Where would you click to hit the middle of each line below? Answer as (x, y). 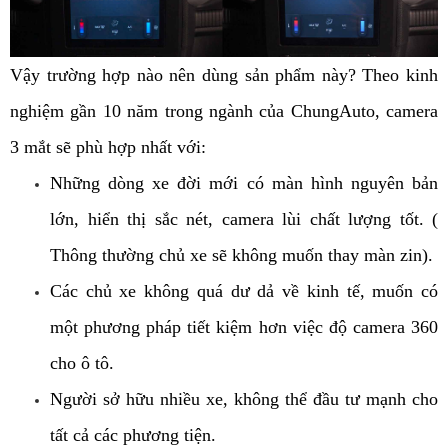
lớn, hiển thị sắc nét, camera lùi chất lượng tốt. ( (244, 219)
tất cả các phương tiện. (135, 435)
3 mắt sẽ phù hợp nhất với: (110, 147)
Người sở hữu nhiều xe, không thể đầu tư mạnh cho (244, 399)
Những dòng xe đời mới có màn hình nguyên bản (244, 183)
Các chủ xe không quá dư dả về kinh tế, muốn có (244, 291)
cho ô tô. (84, 363)
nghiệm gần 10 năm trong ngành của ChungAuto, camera (224, 111)
